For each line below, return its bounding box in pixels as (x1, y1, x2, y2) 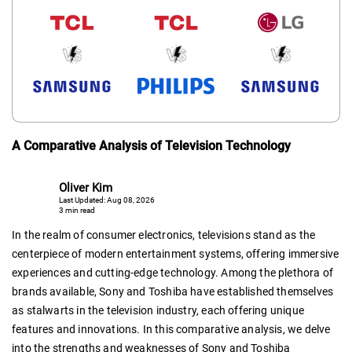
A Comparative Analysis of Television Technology (12, 137, 291, 153)
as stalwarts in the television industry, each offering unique (12, 303, 304, 317)
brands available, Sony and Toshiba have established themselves (12, 284, 334, 298)
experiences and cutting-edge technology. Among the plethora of (12, 266, 334, 279)
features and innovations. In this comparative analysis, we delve (12, 322, 331, 335)
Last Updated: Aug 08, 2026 (59, 196, 155, 205)
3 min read (59, 206, 95, 215)
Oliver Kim (59, 181, 112, 196)
